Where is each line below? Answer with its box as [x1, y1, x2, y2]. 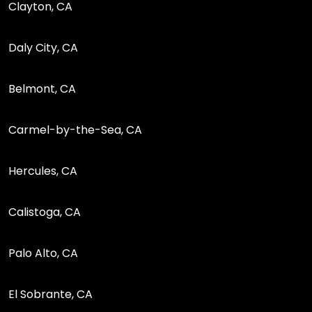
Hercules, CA [8, 162, 77, 179]
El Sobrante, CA [8, 286, 93, 302]
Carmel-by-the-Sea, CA [8, 121, 142, 138]
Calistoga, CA [8, 203, 81, 220]
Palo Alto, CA [8, 244, 78, 261]
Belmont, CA [8, 80, 76, 97]
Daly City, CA [8, 39, 78, 56]
